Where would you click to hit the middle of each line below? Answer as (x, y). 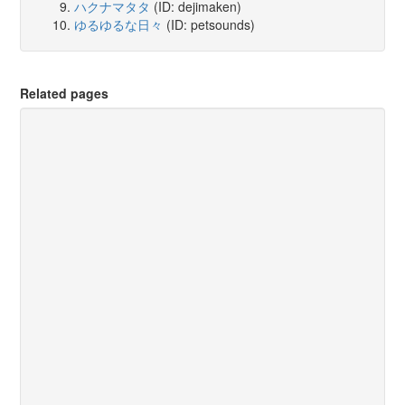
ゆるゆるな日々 (119, 24)
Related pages (65, 94)
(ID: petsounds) (209, 24)
